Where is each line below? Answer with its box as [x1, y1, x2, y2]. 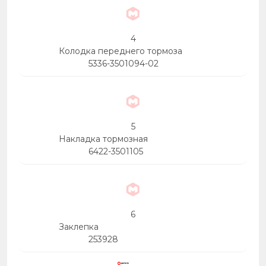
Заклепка [59, 221, 99, 232]
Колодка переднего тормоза [59, 46, 182, 56]
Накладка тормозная [59, 134, 148, 144]
